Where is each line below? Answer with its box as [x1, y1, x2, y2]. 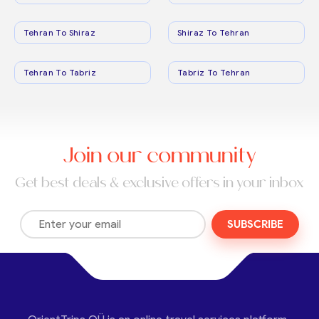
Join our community [63, 142, 256, 168]
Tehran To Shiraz [23, 26, 96, 38]
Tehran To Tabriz [23, 66, 97, 78]
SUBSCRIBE [227, 217, 283, 231]
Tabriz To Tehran [177, 66, 251, 78]
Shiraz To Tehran [177, 26, 250, 38]
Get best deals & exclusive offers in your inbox [15, 173, 304, 191]
